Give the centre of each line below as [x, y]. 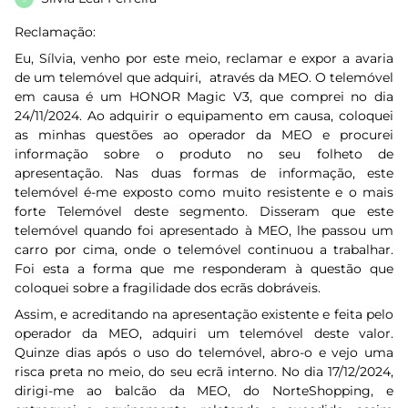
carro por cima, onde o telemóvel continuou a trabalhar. [204, 250]
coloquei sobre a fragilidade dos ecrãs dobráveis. [168, 288]
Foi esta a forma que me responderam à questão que [204, 269]
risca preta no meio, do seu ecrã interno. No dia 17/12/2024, [204, 372]
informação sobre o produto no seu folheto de [204, 154]
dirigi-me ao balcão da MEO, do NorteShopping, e [204, 391]
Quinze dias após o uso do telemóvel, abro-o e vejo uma [204, 352]
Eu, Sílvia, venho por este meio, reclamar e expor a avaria [204, 58]
